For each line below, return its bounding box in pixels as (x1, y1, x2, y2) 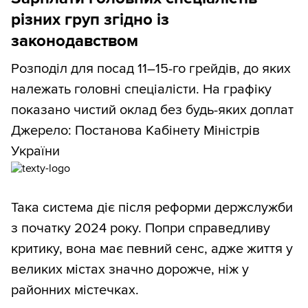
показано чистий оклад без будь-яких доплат (11, 102, 294, 119)
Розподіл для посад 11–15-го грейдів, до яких (11, 60, 291, 78)
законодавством (11, 31, 138, 52)
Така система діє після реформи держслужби (11, 199, 293, 217)
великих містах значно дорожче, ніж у (11, 261, 249, 278)
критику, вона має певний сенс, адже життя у (11, 241, 293, 258)
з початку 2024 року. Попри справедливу (11, 220, 270, 237)
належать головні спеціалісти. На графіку (11, 81, 272, 98)
